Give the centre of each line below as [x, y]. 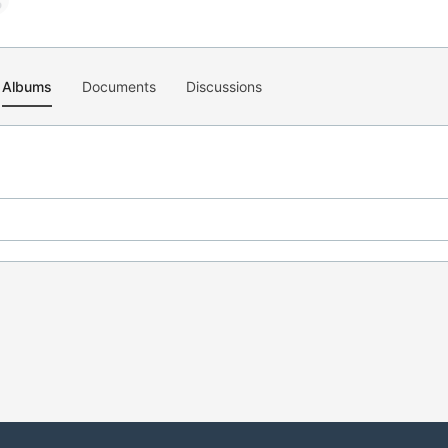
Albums [27, 86]
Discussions [224, 86]
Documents [119, 86]
